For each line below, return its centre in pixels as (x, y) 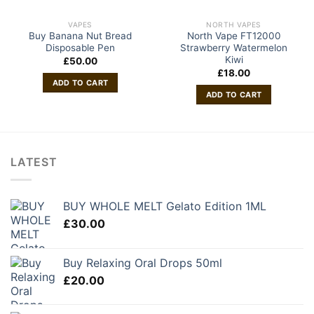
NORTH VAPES (234, 24)
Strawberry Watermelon (234, 48)
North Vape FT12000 (234, 36)
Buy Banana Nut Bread (80, 36)
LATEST (34, 162)
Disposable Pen (80, 48)
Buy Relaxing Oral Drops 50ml (143, 262)
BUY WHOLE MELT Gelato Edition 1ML (165, 206)
